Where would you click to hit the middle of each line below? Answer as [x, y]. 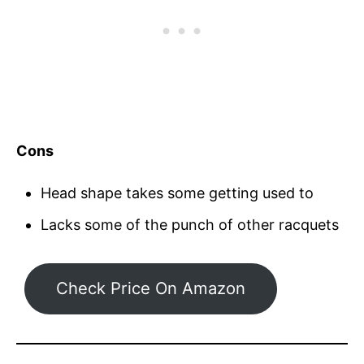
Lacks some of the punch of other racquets [190, 224]
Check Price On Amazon [150, 288]
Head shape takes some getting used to [177, 193]
